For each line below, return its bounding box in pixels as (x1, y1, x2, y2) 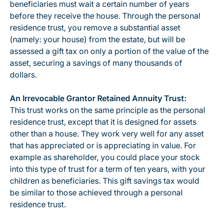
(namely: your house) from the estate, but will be (10, 34, 185, 44)
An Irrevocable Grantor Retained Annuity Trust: (10, 93, 187, 103)
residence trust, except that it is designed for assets (10, 117, 196, 127)
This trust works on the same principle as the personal (10, 105, 205, 115)
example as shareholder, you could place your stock (10, 152, 200, 162)
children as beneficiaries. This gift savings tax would (10, 176, 199, 186)
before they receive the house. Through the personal (10, 11, 200, 21)
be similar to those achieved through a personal (10, 188, 183, 197)
